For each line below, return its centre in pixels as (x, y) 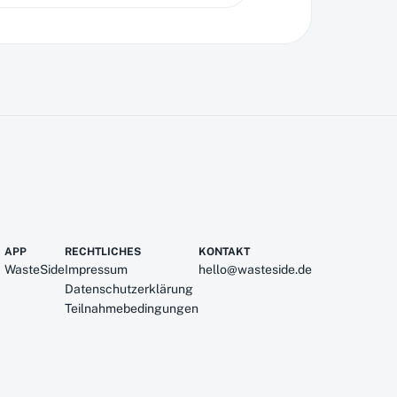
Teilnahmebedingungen (132, 308)
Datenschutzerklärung (129, 289)
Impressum (96, 269)
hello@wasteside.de (255, 269)
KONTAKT (224, 252)
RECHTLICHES (103, 252)
